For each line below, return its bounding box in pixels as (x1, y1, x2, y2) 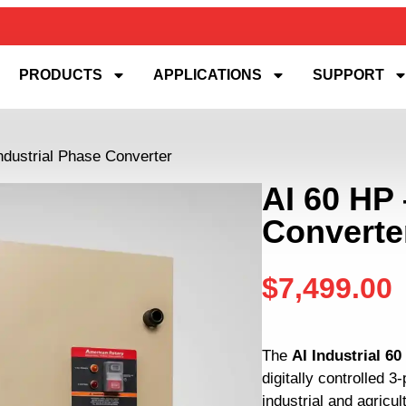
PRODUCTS (19, 67, 103, 82)
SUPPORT (313, 67, 385, 82)
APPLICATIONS (153, 67, 263, 82)
